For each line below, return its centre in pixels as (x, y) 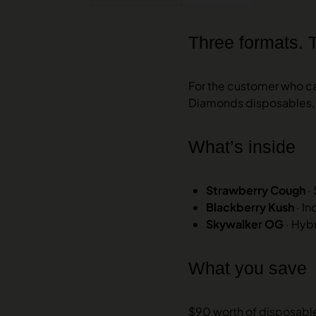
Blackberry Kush (250, 207)
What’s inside (242, 146)
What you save (248, 268)
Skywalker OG (245, 224)
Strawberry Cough (256, 190)
